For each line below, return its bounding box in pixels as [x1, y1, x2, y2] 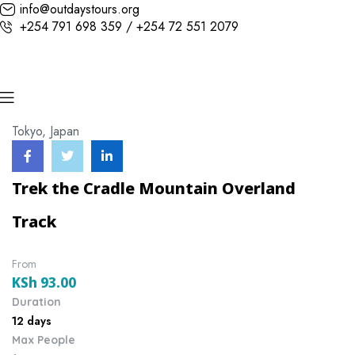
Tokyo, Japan [12, 121, 79, 140]
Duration [12, 294, 61, 309]
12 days [12, 312, 52, 329]
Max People [12, 332, 75, 347]
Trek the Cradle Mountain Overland [12, 177, 296, 199]
